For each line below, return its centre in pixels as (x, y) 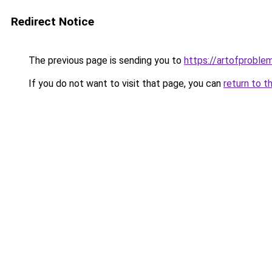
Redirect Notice (53, 22)
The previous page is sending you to (105, 60)
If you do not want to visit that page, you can (125, 83)
